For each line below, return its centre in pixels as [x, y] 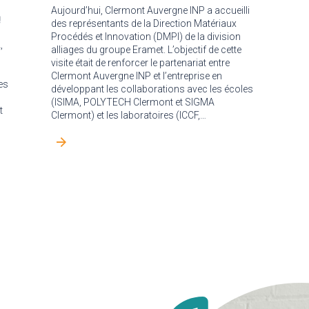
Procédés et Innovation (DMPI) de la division [146, 37]
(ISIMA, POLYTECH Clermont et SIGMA [133, 102]
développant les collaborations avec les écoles [152, 89]
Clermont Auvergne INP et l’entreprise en [137, 76]
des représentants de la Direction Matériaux [144, 23]
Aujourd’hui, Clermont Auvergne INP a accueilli [150, 10]
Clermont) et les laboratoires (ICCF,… [129, 115]
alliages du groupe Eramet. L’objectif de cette [146, 50]
